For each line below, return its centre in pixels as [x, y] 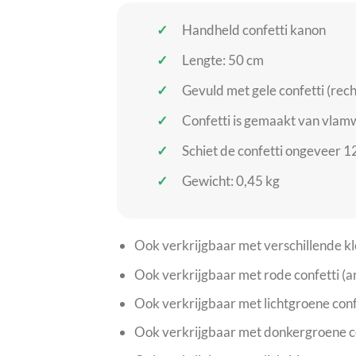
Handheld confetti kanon [253, 29]
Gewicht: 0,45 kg [230, 180]
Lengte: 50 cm [222, 60]
